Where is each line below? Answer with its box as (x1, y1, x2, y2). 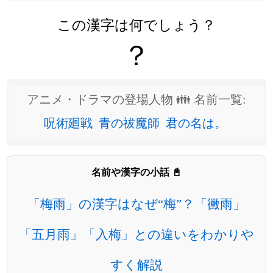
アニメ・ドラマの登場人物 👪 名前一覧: (27, 91, 246, 108)
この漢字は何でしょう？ (57, 14, 216, 34)
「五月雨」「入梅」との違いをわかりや (19, 225, 254, 243)
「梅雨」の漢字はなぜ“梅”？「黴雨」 (27, 195, 246, 213)
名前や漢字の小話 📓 (91, 165, 182, 179)
